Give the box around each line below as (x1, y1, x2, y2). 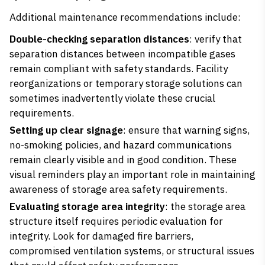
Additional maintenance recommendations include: (9, 11, 241, 24)
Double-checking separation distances (9, 33, 189, 46)
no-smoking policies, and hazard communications (9, 138, 232, 151)
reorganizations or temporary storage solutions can (9, 77, 243, 90)
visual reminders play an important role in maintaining (9, 168, 256, 181)
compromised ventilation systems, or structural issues (9, 244, 254, 257)
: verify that (189, 33, 242, 46)
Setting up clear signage (9, 124, 123, 137)
